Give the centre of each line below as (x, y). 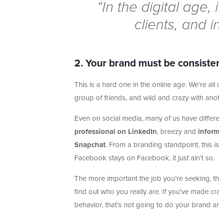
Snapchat (90, 145)
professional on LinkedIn (116, 132)
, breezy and (177, 132)
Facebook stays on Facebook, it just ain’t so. (144, 158)
